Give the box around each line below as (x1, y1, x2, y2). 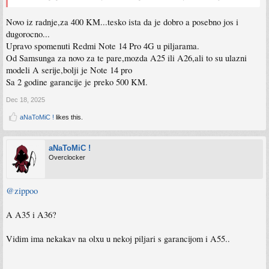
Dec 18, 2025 (6, 95, 45, 103)
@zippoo (6, 184, 38, 196)
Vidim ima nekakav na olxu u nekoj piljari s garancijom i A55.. (6, 232, 230, 244)
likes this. (54, 113, 83, 121)
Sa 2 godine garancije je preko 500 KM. (6, 76, 148, 88)
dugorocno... (6, 28, 50, 40)
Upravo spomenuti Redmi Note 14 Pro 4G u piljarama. (6, 40, 199, 52)
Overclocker (49, 153, 85, 161)
